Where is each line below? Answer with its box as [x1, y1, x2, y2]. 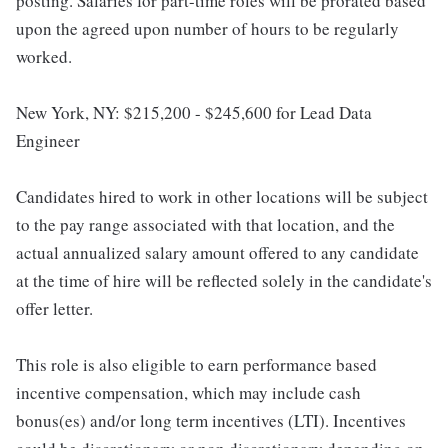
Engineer [16, 129, 80, 153]
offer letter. [16, 297, 93, 321]
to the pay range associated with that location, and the [16, 213, 395, 237]
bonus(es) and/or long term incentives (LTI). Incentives [16, 409, 406, 433]
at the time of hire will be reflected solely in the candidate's [16, 269, 432, 293]
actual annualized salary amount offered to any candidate [16, 241, 419, 265]
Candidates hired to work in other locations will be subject [16, 185, 428, 209]
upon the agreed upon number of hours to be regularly [16, 17, 399, 41]
